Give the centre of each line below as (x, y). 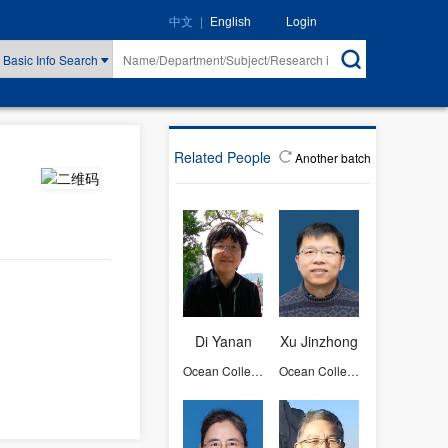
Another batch (333, 157)
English (230, 22)
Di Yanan (223, 341)
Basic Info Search (51, 59)
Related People (222, 157)
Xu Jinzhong (319, 341)
